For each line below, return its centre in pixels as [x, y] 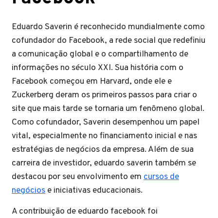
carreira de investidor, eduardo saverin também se [104, 163]
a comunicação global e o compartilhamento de [100, 54]
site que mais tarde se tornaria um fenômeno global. [108, 109]
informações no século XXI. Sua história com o [98, 68]
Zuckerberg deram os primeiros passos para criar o [104, 95]
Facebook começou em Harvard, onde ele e [92, 82]
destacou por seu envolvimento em [78, 177]
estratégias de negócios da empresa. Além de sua [103, 150]
